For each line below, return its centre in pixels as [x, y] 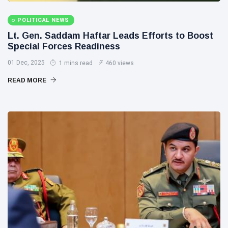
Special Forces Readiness [64, 46]
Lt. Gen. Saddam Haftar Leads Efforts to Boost [110, 36]
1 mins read [75, 63]
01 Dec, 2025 [26, 63]
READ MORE [28, 80]
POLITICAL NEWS [44, 20]
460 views [120, 63]
